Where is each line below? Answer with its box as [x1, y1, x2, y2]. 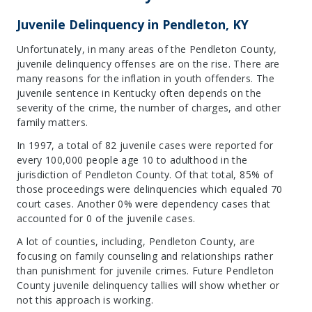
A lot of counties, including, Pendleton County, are [17, 235, 255, 248]
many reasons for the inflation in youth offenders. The [17, 72, 274, 85]
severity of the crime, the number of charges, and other [17, 101, 281, 114]
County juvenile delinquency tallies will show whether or [17, 279, 280, 292]
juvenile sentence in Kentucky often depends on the [17, 86, 262, 100]
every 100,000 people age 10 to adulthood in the [17, 153, 248, 166]
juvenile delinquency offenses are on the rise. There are [17, 57, 280, 70]
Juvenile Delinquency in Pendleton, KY [17, 16, 249, 33]
